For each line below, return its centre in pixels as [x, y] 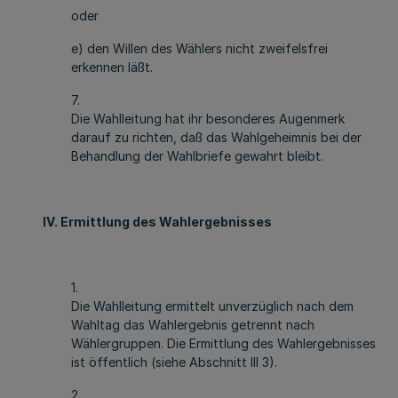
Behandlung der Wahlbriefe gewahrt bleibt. [197, 156]
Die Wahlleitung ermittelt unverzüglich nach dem [212, 306]
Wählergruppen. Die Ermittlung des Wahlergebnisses [223, 343]
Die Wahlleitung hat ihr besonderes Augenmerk [208, 119]
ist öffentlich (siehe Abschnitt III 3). [174, 362]
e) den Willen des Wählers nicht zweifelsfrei [199, 48]
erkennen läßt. [112, 67]
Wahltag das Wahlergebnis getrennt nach [193, 325]
